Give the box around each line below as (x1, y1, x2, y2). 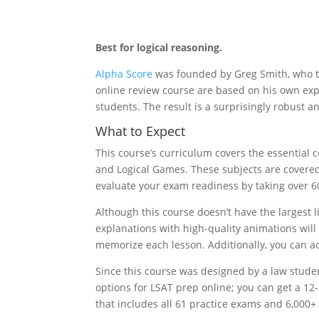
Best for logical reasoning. (95, 41, 223, 54)
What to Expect (95, 122, 189, 140)
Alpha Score (95, 67, 153, 80)
